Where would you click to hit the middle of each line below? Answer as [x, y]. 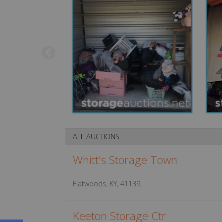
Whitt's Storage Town [125, 160]
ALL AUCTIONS [96, 137]
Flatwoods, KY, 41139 [107, 184]
